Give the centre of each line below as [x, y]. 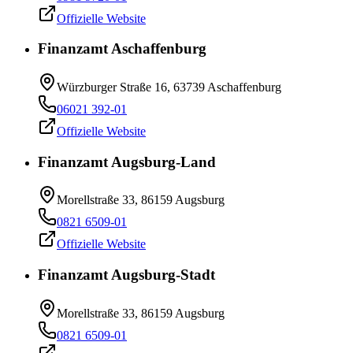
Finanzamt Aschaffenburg [122, 49]
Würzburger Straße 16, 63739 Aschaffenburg [169, 87]
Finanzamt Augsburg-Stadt [126, 275]
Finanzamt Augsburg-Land [127, 162]
